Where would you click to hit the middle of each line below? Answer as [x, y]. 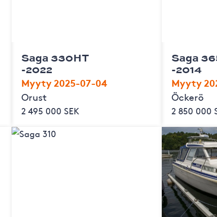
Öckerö [187, 96]
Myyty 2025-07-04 [64, 82]
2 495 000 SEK [50, 110]
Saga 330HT [55, 57]
